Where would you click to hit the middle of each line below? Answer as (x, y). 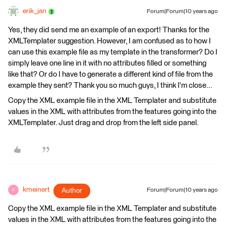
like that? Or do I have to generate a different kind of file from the (110, 74)
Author (72, 191)
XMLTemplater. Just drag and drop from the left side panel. (103, 123)
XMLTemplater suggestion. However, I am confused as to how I (109, 41)
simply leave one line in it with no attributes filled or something (107, 63)
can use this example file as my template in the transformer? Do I (113, 52)
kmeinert (36, 190)
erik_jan (35, 11)
